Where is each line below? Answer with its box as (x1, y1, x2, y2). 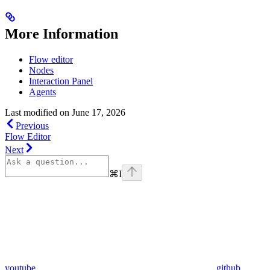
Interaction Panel (29, 76, 93, 87)
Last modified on (5, 107, 69, 118)
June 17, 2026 (72, 107, 125, 118)
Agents (29, 87, 56, 98)
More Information (5, 26, 118, 42)
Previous (16, 121, 49, 131)
